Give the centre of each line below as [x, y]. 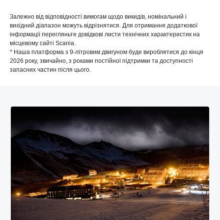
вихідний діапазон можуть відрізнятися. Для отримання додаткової [104, 25]
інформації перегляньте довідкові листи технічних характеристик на [105, 34]
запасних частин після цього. [50, 69]
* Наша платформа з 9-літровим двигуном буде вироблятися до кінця [107, 52]
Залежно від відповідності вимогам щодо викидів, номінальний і [98, 16]
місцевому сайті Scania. [43, 43]
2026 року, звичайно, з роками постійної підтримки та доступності [101, 61]
